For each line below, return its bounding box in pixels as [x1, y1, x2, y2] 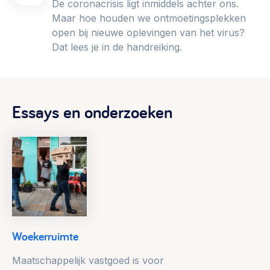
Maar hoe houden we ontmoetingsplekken [52, 12, 246, 25]
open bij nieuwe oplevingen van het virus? [52, 27, 245, 39]
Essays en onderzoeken [12, 100, 172, 124]
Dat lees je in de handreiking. [52, 41, 182, 54]
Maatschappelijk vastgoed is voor [12, 254, 164, 267]
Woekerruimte [12, 228, 78, 245]
